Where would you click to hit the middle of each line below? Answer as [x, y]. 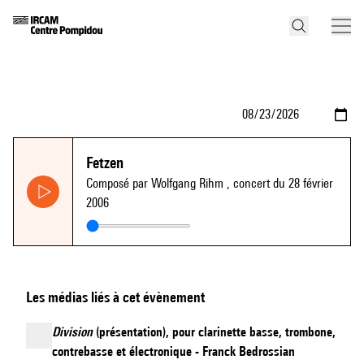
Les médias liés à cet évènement [115, 297]
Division [72, 332]
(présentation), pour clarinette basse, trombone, [214, 332]
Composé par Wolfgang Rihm [156, 183]
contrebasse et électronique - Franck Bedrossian [173, 351]
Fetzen [105, 162]
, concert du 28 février [280, 183]
